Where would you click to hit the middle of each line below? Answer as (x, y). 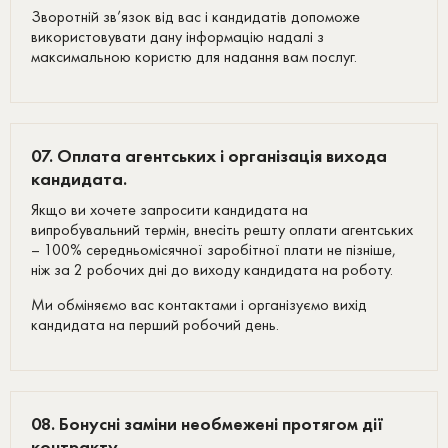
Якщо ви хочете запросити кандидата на (169, 209)
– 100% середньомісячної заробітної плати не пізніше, (213, 249)
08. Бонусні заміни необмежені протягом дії (207, 423)
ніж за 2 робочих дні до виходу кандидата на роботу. (212, 269)
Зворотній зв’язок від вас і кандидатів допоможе (195, 16)
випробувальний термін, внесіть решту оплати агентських (222, 229)
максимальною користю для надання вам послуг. (194, 56)
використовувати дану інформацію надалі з (177, 36)
